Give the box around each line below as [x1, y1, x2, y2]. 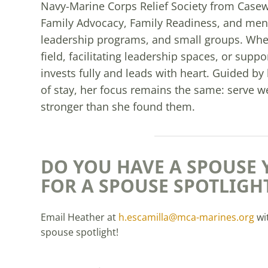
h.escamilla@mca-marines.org [118, 210, 254, 224]
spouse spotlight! [40, 225, 118, 239]
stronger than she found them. [40, 99, 198, 114]
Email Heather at [40, 210, 118, 224]
